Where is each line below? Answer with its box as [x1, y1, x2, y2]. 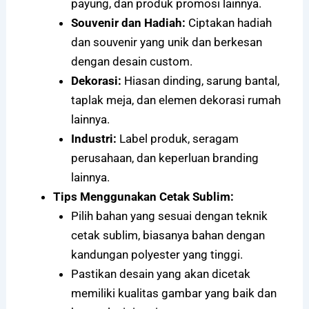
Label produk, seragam [116, 132, 239, 146]
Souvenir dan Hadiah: [70, 16, 186, 30]
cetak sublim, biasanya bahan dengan [70, 228, 265, 243]
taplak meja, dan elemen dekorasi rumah [70, 93, 281, 108]
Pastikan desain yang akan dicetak [70, 267, 250, 281]
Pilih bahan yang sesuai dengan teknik [70, 209, 268, 223]
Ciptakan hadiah [185, 16, 272, 30]
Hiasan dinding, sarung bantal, [121, 74, 279, 88]
